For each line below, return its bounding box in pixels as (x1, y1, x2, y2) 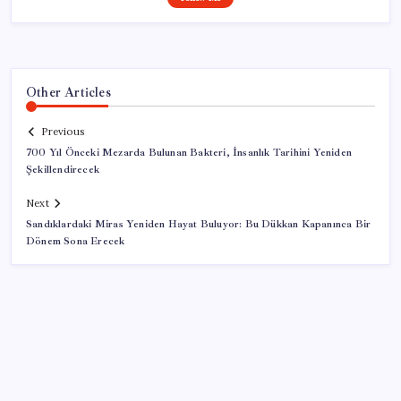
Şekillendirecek (26, 163, 99, 177)
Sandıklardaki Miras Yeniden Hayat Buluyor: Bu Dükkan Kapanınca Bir (26, 218, 371, 232)
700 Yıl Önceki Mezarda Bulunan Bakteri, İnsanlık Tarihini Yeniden (26, 146, 352, 160)
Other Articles (26, 83, 111, 100)
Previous (41, 125, 84, 139)
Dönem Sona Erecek (26, 235, 125, 249)
